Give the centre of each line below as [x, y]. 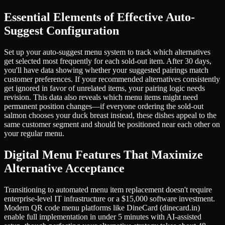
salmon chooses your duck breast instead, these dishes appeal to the [110, 115]
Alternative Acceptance [64, 168]
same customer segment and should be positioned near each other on [112, 124]
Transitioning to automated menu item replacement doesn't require [108, 189]
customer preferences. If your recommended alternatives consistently [112, 79]
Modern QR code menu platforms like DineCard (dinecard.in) [102, 207]
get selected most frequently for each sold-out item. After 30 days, [108, 61]
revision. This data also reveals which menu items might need [101, 97]
